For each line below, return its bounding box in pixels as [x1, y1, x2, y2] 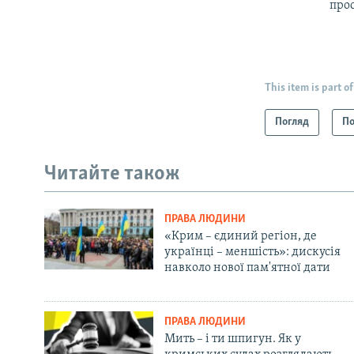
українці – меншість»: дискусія [164, 245, 341, 258]
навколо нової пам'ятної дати [164, 261, 330, 274]
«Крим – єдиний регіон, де [164, 229, 317, 243]
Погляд [275, 116, 310, 129]
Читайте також [44, 164, 180, 186]
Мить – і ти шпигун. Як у [164, 332, 301, 345]
